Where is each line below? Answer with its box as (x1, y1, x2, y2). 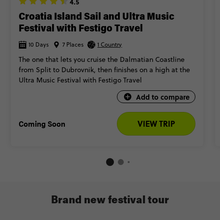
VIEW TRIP (137, 118, 175, 129)
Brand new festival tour (51, 195, 169, 206)
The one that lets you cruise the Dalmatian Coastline (19, 55, 185, 64)
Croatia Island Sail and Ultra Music (19, 12, 175, 22)
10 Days (28, 40, 49, 49)
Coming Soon (19, 118, 66, 129)
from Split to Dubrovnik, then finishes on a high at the (19, 65, 191, 75)
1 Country (97, 40, 122, 49)
